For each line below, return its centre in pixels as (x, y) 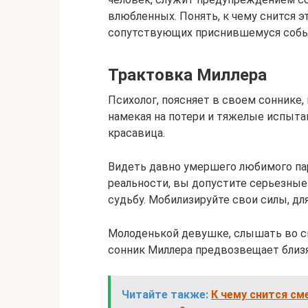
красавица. (136, 133)
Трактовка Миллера (187, 75)
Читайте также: (165, 295)
